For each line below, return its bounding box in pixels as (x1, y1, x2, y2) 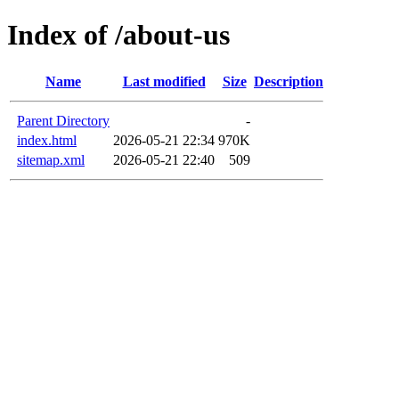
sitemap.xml (17, 151, 85, 167)
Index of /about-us (7, 19, 230, 52)
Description (254, 73, 323, 89)
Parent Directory (17, 112, 110, 128)
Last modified (122, 73, 206, 89)
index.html (17, 132, 77, 148)
